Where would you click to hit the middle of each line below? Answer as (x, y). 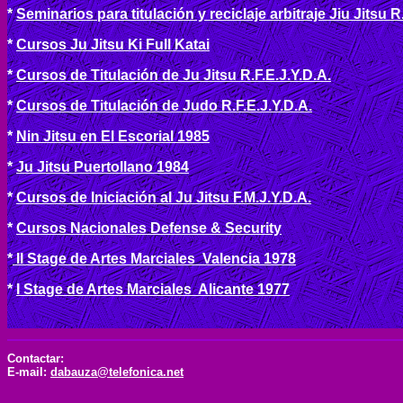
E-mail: (29, 372)
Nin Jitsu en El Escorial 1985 (113, 136)
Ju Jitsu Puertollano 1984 (103, 167)
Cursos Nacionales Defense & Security (149, 228)
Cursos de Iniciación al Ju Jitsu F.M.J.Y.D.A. (164, 197)
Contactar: (36, 358)
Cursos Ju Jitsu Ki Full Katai (113, 45)
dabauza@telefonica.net (117, 372)
